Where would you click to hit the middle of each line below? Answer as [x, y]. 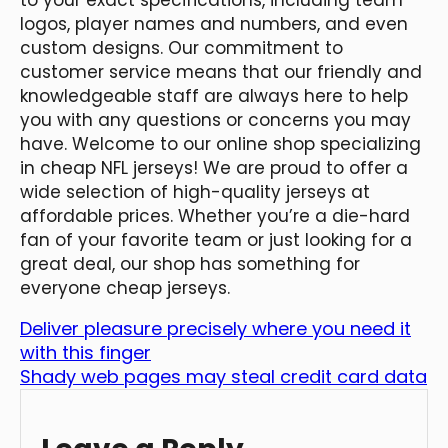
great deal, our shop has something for [190, 263]
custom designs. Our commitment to [181, 47]
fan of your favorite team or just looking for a [216, 239]
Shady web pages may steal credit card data [223, 376]
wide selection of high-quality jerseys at [195, 191]
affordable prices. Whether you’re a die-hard [215, 215]
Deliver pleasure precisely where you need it [215, 328]
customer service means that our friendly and [221, 71]
